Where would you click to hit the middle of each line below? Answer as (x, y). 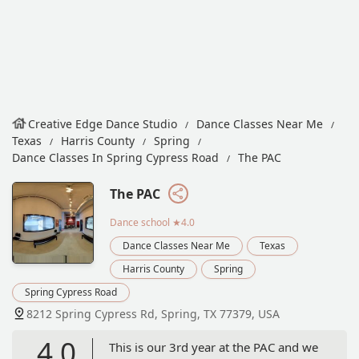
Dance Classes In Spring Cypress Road (115, 157)
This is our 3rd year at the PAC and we (214, 347)
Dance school (140, 222)
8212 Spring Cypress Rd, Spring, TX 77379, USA (153, 313)
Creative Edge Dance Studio (103, 124)
